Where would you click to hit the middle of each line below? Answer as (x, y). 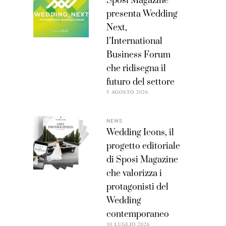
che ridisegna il (136, 68)
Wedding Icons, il (140, 132)
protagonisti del (137, 187)
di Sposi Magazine (142, 160)
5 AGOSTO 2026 (127, 92)
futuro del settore (140, 82)
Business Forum (138, 55)
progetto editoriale (143, 146)
